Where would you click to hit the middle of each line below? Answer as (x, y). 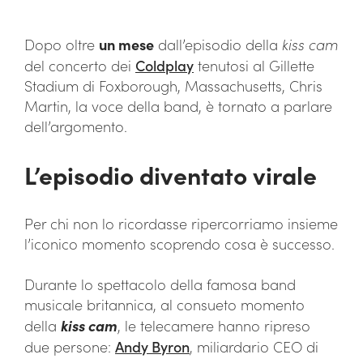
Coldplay (164, 65)
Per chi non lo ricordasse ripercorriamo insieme (181, 223)
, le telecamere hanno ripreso (214, 325)
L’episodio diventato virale (171, 174)
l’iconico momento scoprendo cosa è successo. (179, 243)
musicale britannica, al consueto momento (164, 304)
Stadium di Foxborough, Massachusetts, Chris (173, 85)
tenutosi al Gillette (254, 65)
